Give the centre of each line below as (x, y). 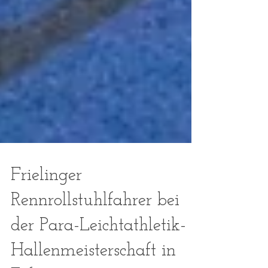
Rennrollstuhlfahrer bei (95, 228)
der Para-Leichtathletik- (98, 253)
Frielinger (46, 202)
